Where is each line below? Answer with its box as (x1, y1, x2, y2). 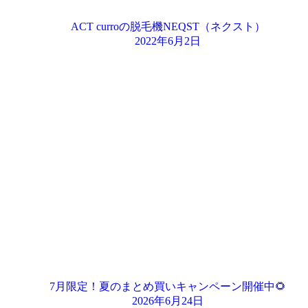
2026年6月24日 (132, 295, 203, 307)
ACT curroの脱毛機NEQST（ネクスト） (70, 21, 265, 32)
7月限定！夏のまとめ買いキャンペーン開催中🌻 (49, 280, 286, 292)
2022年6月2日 (135, 35, 201, 47)
